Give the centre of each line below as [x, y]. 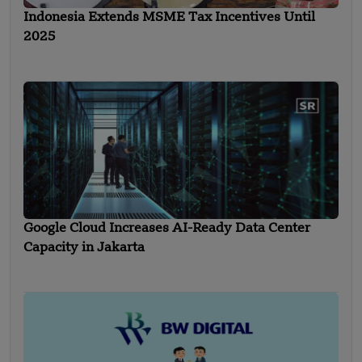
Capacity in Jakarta [84, 248]
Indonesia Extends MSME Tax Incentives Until [169, 18]
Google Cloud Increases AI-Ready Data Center [167, 229]
